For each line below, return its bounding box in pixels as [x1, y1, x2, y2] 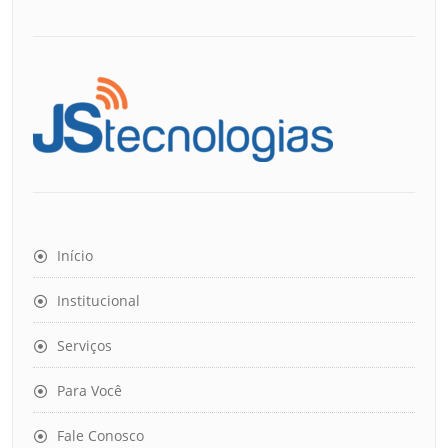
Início [57, 246, 93, 266]
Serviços [57, 336, 112, 356]
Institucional [57, 291, 140, 311]
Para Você [57, 381, 122, 401]
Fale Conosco [57, 426, 144, 446]
